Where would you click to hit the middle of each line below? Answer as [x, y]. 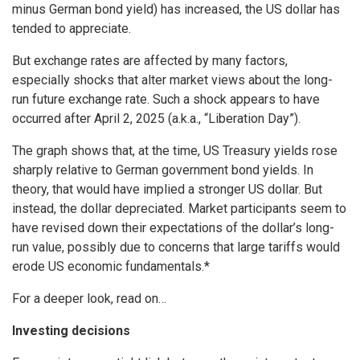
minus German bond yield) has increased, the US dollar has [176, 10]
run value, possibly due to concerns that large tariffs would [176, 247]
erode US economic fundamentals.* [111, 267]
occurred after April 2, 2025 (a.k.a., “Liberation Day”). [156, 119]
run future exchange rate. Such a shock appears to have [166, 100]
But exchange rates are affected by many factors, [150, 61]
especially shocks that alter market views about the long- [172, 80]
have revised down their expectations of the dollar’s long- [173, 228]
